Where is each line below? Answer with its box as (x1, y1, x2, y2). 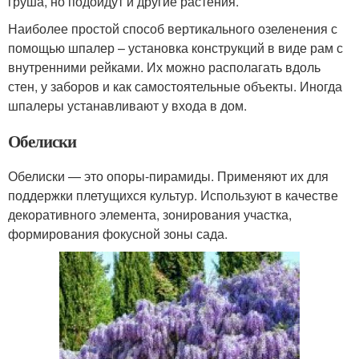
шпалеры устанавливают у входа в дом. (8, 96, 247, 115)
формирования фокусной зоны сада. (8, 224, 228, 244)
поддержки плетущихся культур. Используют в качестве (8, 186, 338, 205)
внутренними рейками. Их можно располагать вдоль (8, 58, 321, 77)
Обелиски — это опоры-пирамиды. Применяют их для (8, 167, 329, 186)
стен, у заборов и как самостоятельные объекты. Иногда (8, 77, 342, 96)
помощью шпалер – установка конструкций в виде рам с (8, 38, 343, 58)
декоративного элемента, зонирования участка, (8, 205, 292, 224)
